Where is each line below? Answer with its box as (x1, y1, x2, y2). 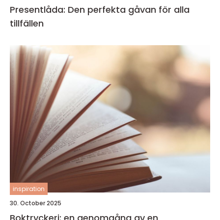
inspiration (13, 185, 45, 193)
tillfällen (10, 17, 44, 29)
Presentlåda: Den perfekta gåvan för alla (10, 3, 190, 16)
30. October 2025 (10, 199, 61, 207)
